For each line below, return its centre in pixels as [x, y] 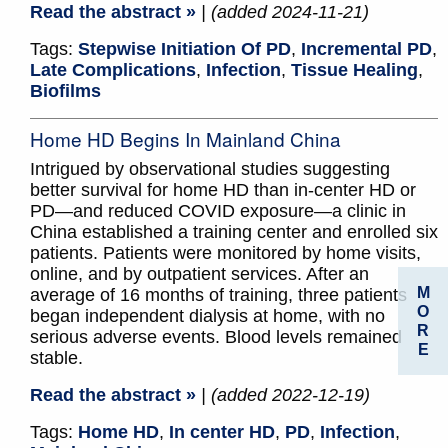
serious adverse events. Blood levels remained [216, 337]
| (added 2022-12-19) [285, 395]
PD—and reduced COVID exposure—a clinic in [218, 211]
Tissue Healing [354, 70]
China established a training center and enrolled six [234, 232]
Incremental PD [366, 49]
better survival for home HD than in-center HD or [223, 190]
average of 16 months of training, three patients [218, 295]
